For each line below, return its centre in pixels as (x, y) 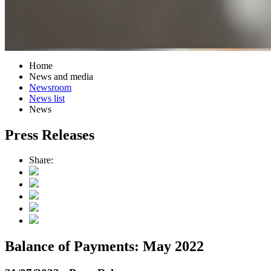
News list (47, 98)
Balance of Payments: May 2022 (104, 247)
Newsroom (50, 87)
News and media (61, 76)
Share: (41, 160)
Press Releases (50, 135)
